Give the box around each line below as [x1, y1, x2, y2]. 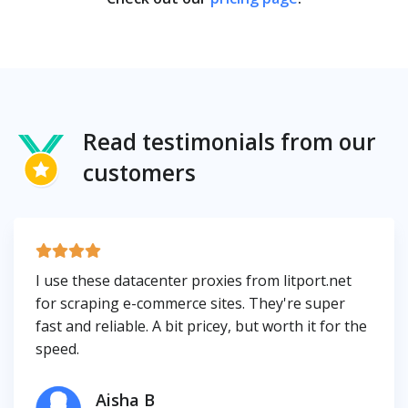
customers [83, 158, 196, 189]
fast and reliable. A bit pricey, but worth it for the [36, 316, 367, 337]
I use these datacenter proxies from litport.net [36, 270, 352, 291]
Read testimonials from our [83, 127, 376, 158]
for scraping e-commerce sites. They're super [36, 293, 345, 314]
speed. [36, 339, 79, 360]
